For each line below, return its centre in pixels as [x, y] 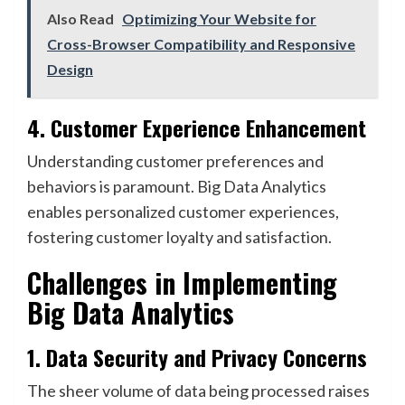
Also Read [82, 19]
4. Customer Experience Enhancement [197, 127]
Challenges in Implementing [182, 283]
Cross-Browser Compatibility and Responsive [201, 44]
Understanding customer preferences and [175, 161]
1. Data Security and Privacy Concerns [197, 357]
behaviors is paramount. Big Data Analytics [177, 186]
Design [70, 69]
